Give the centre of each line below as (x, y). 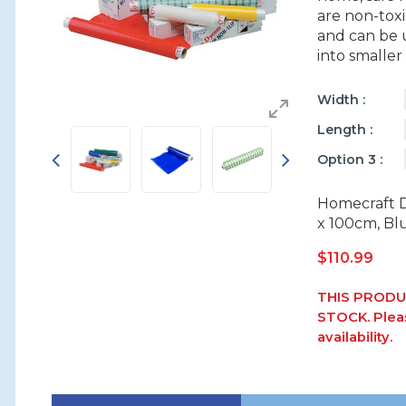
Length (344, 130)
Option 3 (349, 159)
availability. (355, 337)
